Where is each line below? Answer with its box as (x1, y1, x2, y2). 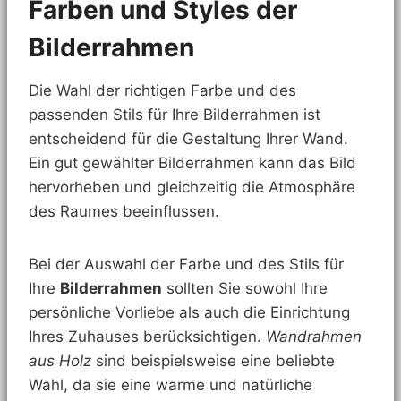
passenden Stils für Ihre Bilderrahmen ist (29, 106, 320, 124)
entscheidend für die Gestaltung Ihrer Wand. (29, 130, 348, 149)
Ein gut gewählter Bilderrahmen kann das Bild (29, 154, 356, 173)
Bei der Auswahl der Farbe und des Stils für (29, 255, 344, 274)
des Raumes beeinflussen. (29, 202, 219, 221)
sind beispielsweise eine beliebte (91, 352, 335, 371)
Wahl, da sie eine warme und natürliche (29, 376, 312, 395)
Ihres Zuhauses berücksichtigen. (29, 328, 266, 346)
